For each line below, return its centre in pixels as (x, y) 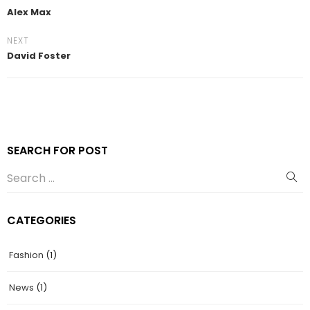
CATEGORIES (42, 220)
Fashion (26, 255)
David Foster (39, 55)
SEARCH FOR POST (57, 150)
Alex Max (29, 12)
